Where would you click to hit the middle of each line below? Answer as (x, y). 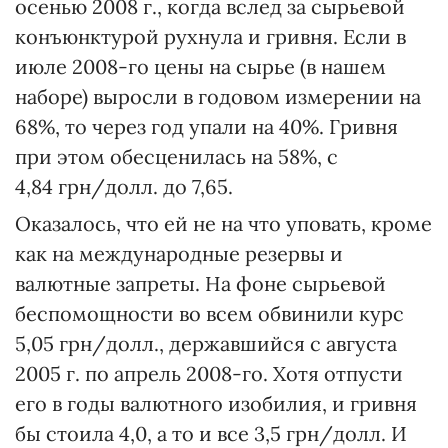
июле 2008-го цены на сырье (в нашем (200, 67)
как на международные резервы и (179, 254)
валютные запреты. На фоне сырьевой (200, 284)
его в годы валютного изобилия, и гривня (216, 404)
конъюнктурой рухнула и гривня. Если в (210, 37)
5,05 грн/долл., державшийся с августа (206, 344)
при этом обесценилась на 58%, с (176, 157)
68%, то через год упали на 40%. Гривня (206, 127)
